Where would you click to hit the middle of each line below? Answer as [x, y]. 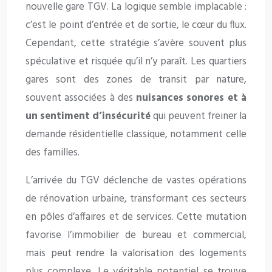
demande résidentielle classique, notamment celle [136, 135]
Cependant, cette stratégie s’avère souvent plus [136, 44]
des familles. [53, 153]
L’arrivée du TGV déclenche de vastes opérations [136, 181]
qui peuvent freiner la [199, 117]
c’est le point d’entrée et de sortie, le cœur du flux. [136, 25]
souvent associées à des [81, 98]
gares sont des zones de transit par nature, [136, 80]
